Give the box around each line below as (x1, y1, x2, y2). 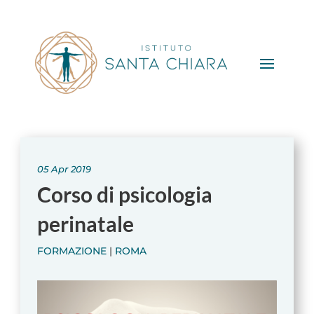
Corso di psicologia (36, 181, 212, 207)
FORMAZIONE (36, 244, 107, 257)
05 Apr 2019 (36, 163, 91, 175)
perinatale (36, 210, 134, 236)
